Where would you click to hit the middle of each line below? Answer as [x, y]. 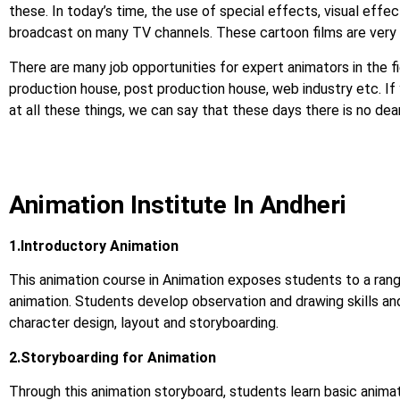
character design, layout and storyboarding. [144, 323]
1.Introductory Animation [94, 246]
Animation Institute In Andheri [178, 204]
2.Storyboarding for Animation [112, 357]
